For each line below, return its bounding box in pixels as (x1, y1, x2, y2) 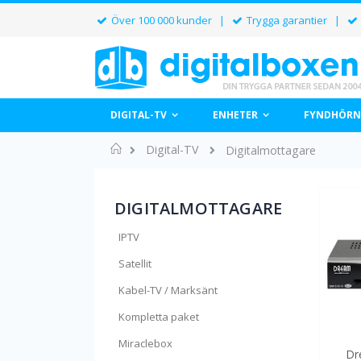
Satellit (118, 256, 151, 271)
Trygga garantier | (244, 13, 346, 27)
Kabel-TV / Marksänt (118, 283, 218, 297)
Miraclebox (118, 336, 172, 351)
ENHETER (213, 108, 258, 122)
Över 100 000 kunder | (109, 13, 230, 27)
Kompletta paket (118, 309, 199, 324)
